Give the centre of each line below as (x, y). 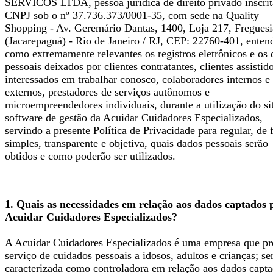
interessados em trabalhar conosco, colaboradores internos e (137, 79)
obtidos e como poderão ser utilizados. (90, 156)
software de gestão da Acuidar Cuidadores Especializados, (134, 117)
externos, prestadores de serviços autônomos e (107, 92)
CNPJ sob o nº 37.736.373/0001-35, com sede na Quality (132, 15)
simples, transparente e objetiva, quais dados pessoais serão (136, 143)
